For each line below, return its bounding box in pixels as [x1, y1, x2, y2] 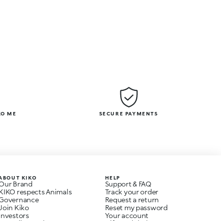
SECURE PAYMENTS [99, 110, 158, 116]
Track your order [105, 187, 159, 196]
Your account [105, 211, 149, 220]
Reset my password [105, 203, 168, 212]
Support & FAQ [105, 180, 151, 188]
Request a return [105, 195, 159, 204]
